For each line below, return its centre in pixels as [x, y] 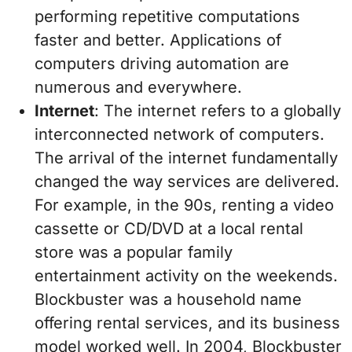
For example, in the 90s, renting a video [184, 205]
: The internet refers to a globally [218, 111]
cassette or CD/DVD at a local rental [169, 229]
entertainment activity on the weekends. [186, 276]
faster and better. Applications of [158, 40]
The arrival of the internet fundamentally [186, 158]
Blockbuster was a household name [168, 300]
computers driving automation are [162, 64]
